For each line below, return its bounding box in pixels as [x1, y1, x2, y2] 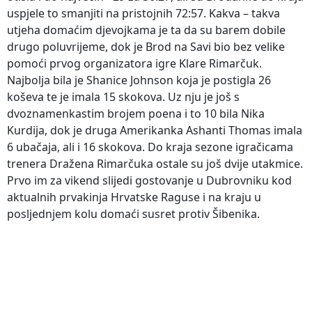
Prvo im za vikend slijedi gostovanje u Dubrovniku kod [7, 172, 292, 188]
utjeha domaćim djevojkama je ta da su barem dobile [7, 22, 286, 38]
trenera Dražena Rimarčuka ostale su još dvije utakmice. [7, 155, 303, 171]
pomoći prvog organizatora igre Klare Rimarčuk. [7, 55, 262, 71]
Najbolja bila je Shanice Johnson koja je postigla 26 [7, 72, 271, 88]
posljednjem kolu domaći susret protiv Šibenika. [7, 205, 260, 221]
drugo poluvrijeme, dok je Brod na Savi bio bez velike [7, 38, 285, 54]
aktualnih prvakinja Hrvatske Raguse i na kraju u [7, 189, 261, 205]
